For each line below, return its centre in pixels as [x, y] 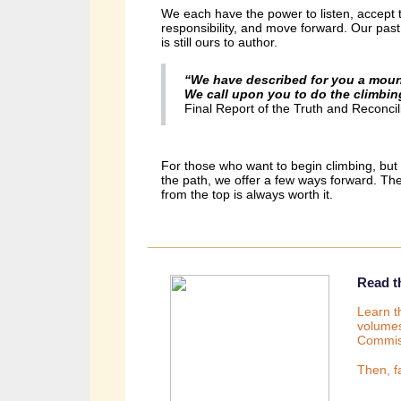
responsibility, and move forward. [256, 27]
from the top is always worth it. [247, 194]
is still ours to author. [221, 42]
